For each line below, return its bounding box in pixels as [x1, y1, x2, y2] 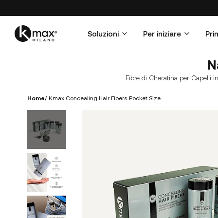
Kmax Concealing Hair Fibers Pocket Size [49, 94, 161, 101]
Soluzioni [88, 29, 119, 38]
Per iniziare [143, 29, 181, 38]
